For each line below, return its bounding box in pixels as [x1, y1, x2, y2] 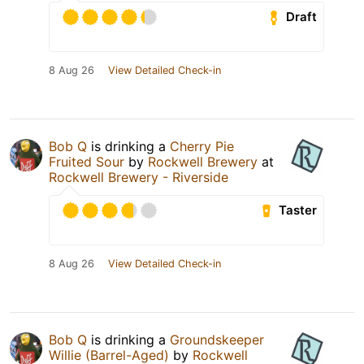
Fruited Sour [49, 153, 124, 170]
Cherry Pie [170, 137, 234, 154]
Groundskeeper [170, 331, 264, 348]
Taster [279, 202, 318, 219]
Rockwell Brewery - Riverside [49, 168, 228, 185]
